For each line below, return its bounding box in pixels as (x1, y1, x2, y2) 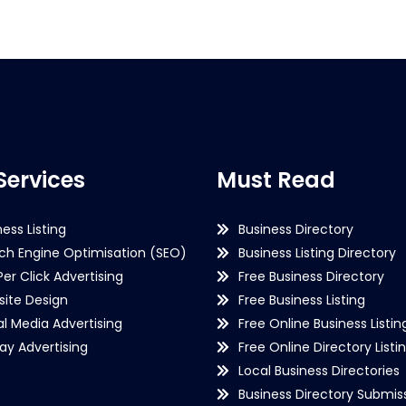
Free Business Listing (238, 291, 365, 309)
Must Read (217, 165, 335, 195)
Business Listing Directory (238, 244, 396, 262)
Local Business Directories (238, 362, 400, 380)
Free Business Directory (238, 267, 384, 285)
